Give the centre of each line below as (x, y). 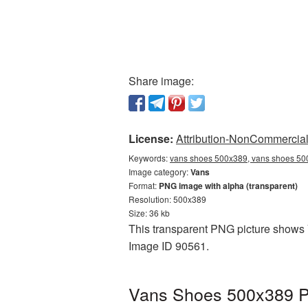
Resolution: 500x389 (167, 199)
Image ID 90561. (169, 246)
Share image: (161, 81)
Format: (144, 185)
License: (151, 139)
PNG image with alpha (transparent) (228, 186)
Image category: (159, 172)
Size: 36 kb (149, 213)
